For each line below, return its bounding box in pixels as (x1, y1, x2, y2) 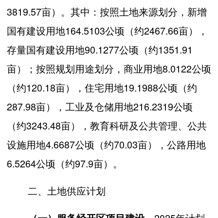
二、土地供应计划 (28, 183, 106, 198)
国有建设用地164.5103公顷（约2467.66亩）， (7, 23, 208, 38)
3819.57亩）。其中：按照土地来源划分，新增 (7, 4, 207, 19)
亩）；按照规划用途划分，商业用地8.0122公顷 (7, 61, 211, 76)
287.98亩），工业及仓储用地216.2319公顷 (7, 99, 193, 114)
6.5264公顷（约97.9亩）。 (7, 156, 123, 171)
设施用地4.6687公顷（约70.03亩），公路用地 (7, 137, 206, 152)
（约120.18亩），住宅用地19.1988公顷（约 (7, 80, 197, 95)
